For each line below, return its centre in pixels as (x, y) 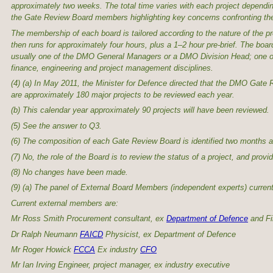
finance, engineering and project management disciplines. (112, 68)
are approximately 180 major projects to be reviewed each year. (123, 95)
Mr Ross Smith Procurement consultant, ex (89, 219)
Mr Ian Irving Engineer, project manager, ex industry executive (120, 265)
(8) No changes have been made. (69, 172)
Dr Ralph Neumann (45, 234)
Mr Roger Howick (42, 250)
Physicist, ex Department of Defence (169, 234)
